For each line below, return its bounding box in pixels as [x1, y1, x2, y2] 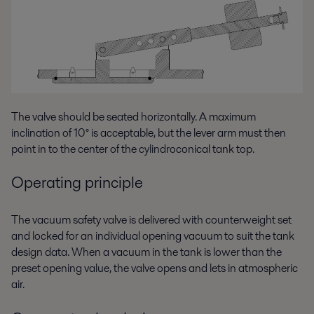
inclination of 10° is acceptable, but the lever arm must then [11, 124, 286, 141]
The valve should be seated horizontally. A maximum [11, 108, 256, 125]
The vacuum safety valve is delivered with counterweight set [11, 212, 292, 228]
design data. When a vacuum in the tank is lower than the [11, 244, 282, 261]
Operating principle [11, 171, 143, 194]
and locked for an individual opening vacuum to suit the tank [11, 228, 294, 245]
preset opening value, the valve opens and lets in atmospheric [11, 260, 298, 277]
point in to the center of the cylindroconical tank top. [11, 140, 254, 157]
